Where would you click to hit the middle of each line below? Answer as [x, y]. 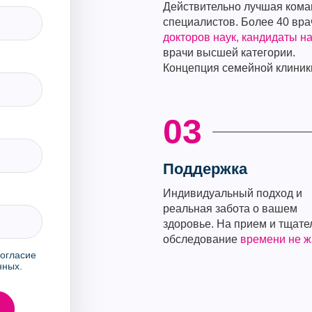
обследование [201, 239]
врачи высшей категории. [229, 53]
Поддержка [205, 169]
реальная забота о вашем [230, 209]
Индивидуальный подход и [232, 193]
